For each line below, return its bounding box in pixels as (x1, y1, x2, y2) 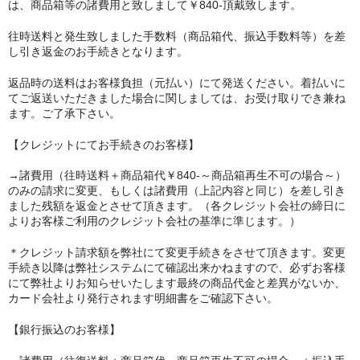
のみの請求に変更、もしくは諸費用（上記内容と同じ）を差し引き (8, 184, 346, 198)
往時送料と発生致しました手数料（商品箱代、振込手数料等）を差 (8, 29, 346, 43)
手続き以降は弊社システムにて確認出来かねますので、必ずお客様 (8, 261, 346, 275)
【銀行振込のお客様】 (8, 323, 121, 337)
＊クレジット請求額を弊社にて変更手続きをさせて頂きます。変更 (8, 246, 346, 260)
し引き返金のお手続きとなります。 (8, 44, 188, 58)
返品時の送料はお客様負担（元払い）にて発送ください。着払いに (8, 76, 346, 89)
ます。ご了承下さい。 (8, 106, 121, 120)
